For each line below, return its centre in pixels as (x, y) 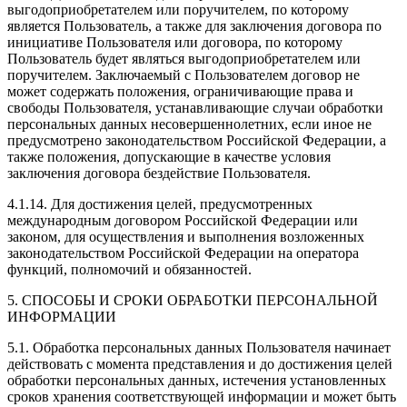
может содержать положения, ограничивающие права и (180, 91)
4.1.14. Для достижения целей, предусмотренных (160, 203)
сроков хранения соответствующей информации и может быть (202, 396)
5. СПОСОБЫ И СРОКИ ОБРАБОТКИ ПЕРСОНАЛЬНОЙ (193, 300)
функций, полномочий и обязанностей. (129, 269)
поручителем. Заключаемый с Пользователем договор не (184, 74)
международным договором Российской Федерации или (183, 220)
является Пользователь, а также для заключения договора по (194, 25)
